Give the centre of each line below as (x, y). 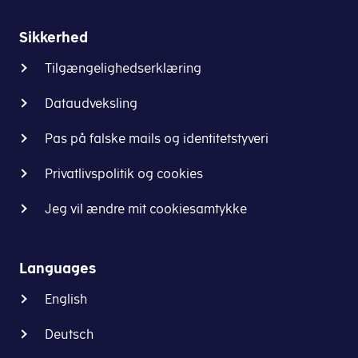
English (66, 299)
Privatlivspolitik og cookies (124, 173)
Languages (58, 268)
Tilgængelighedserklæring (123, 68)
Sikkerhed (54, 37)
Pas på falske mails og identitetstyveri (157, 138)
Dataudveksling (91, 103)
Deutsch (69, 334)
